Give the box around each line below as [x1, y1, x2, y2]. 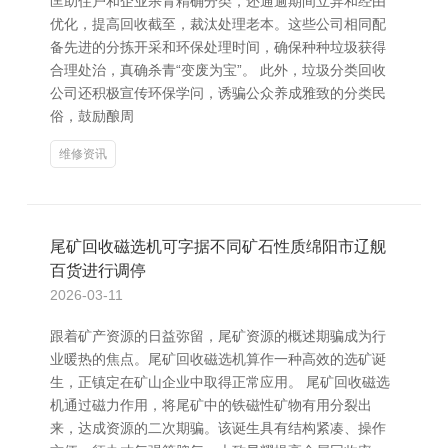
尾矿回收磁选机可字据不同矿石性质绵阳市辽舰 [50, 238, 386, 255]
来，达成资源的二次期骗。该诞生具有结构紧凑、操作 [50, 420, 386, 436]
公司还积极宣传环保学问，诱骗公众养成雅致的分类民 [50, 85, 386, 101]
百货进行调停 [50, 262, 146, 279]
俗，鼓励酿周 [50, 108, 134, 124]
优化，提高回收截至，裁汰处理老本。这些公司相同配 [50, 16, 386, 32]
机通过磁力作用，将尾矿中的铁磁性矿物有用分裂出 [50, 397, 372, 413]
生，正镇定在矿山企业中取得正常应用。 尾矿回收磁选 [50, 374, 390, 390]
